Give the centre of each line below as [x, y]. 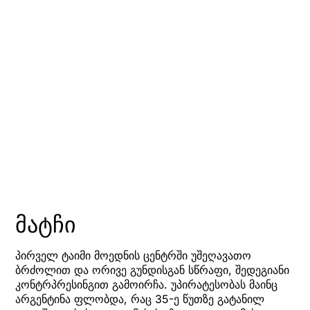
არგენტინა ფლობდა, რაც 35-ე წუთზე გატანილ [140, 299]
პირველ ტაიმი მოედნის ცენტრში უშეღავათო [133, 256]
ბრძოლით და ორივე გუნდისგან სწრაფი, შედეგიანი [152, 270]
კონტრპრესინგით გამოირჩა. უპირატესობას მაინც [146, 285]
